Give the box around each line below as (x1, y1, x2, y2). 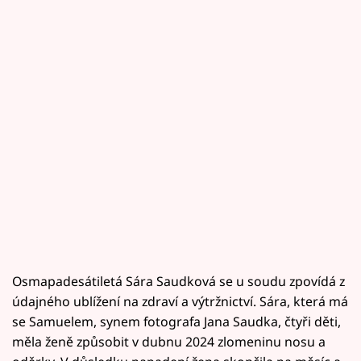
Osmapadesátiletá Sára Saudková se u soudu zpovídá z (12, 272, 345, 291)
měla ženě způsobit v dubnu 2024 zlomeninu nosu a (12, 333, 326, 351)
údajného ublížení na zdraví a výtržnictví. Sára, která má (12, 293, 348, 311)
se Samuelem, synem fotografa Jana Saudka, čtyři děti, (12, 313, 341, 331)
